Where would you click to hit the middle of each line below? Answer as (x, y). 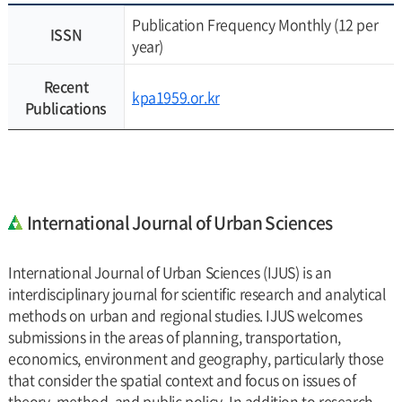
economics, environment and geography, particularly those (196, 358)
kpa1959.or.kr (175, 97)
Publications (66, 108)
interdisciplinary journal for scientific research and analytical (197, 293)
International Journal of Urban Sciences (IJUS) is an (170, 272)
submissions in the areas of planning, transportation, (174, 336)
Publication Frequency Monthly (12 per (255, 24)
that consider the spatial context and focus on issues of (182, 380)
